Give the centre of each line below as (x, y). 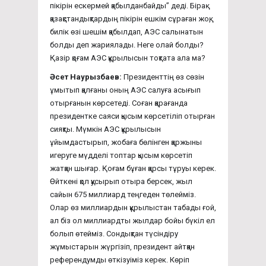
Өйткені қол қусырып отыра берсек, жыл (121, 181)
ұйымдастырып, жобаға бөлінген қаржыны (126, 142)
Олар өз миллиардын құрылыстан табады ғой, (133, 207)
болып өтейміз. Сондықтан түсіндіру (114, 233)
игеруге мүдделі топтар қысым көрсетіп (121, 155)
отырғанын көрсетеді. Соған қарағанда (119, 103)
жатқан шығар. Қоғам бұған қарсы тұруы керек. (133, 168)
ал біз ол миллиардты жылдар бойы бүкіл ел (132, 220)
